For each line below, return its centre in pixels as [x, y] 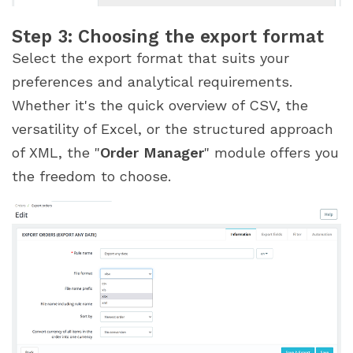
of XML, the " [56, 153]
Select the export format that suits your [150, 58]
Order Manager [152, 153]
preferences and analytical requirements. [152, 82]
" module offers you [271, 153]
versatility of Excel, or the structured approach [173, 129]
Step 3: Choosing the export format [168, 37]
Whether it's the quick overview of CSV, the [160, 106]
